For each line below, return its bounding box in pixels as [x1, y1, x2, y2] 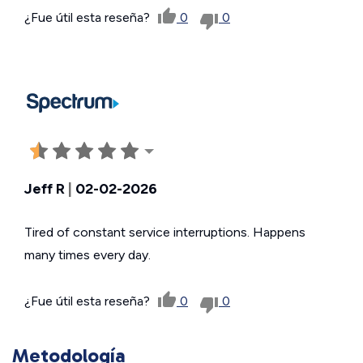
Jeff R [24, 180, 65, 199]
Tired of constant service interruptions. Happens [24, 224, 305, 241]
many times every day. [24, 247, 151, 263]
